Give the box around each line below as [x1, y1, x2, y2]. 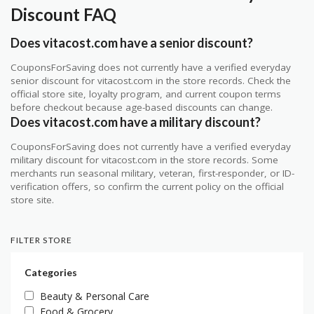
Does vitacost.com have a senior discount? [11, 35, 253, 51]
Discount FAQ [11, 4, 116, 25]
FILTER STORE [11, 235, 73, 246]
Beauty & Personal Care [40, 289, 149, 303]
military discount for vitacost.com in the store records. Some [11, 153, 278, 167]
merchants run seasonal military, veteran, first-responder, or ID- [11, 167, 294, 180]
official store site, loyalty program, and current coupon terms [11, 88, 281, 101]
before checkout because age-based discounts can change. [11, 101, 273, 114]
